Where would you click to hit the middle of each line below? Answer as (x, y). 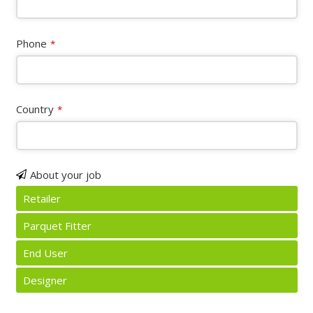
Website (35, 192)
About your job (65, 175)
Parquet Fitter (57, 226)
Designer (45, 281)
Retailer (42, 199)
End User (45, 253)
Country (35, 109)
